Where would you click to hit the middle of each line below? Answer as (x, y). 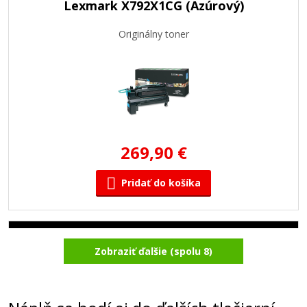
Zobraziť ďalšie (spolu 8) (153, 251)
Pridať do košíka (161, 182)
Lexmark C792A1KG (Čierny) (153, 249)
